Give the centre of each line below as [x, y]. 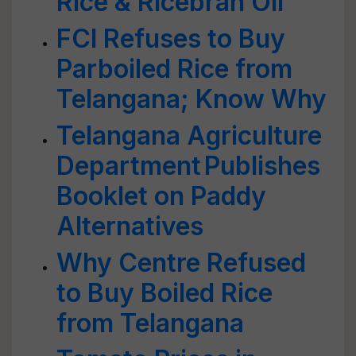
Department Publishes [190, 166]
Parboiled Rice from [174, 69]
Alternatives [130, 226]
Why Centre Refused [181, 263]
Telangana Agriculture [189, 135]
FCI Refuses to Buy [171, 39]
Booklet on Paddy [161, 196]
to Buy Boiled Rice [164, 293]
